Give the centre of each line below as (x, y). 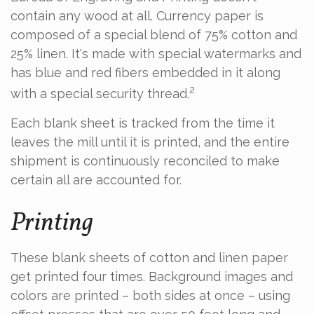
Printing (52, 224)
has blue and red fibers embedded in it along (145, 73)
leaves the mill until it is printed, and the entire (150, 142)
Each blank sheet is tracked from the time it (143, 123)
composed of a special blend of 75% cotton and (154, 35)
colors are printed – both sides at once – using (150, 295)
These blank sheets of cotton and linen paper (149, 258)
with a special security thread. (100, 94)
